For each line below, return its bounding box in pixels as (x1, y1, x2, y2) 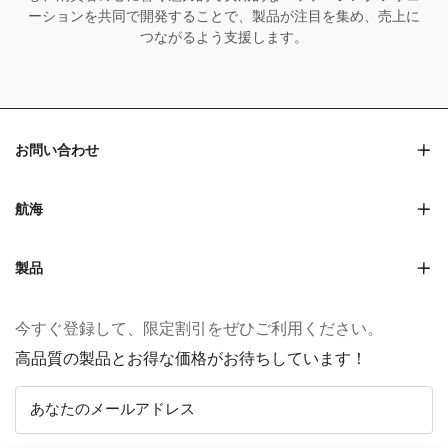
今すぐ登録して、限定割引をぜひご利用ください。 (15, 319, 383, 339)
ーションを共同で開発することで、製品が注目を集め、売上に (28, 7, 420, 26)
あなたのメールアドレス (29, 398, 195, 418)
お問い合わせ (15, 141, 99, 160)
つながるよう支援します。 (140, 28, 308, 47)
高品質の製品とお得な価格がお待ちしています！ (15, 349, 367, 369)
